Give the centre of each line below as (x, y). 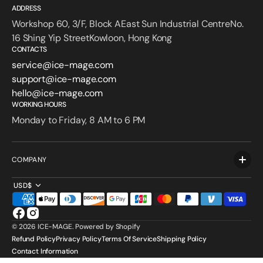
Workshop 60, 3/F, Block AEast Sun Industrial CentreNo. (128, 24)
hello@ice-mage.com (58, 93)
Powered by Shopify (108, 227)
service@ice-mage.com (63, 65)
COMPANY (29, 160)
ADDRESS (26, 8)
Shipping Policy (182, 239)
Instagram (53, 219)
